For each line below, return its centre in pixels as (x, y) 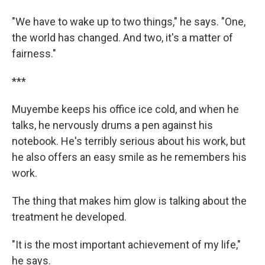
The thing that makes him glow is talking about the (129, 201)
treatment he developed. (69, 217)
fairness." (34, 54)
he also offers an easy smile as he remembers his (129, 157)
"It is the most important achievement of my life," (126, 245)
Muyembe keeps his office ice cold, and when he (125, 109)
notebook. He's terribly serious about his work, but (129, 141)
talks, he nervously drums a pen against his (112, 125)
